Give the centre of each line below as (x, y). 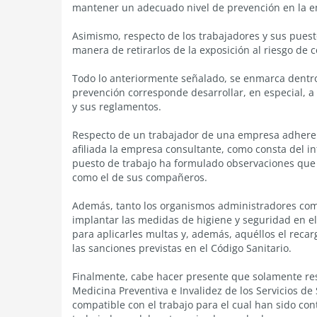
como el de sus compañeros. (140, 177)
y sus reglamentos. (117, 106)
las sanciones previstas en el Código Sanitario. (182, 248)
